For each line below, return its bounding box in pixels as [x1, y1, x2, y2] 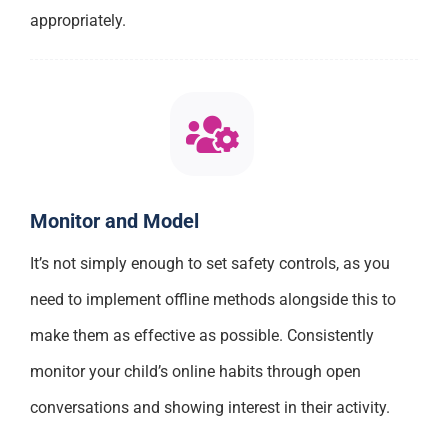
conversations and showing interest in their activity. [29, 398, 390, 418]
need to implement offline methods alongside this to [29, 290, 396, 310]
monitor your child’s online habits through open [29, 362, 361, 382]
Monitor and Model [29, 209, 199, 234]
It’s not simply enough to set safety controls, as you [29, 254, 390, 274]
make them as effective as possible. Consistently [29, 326, 374, 346]
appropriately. [29, 10, 126, 30]
